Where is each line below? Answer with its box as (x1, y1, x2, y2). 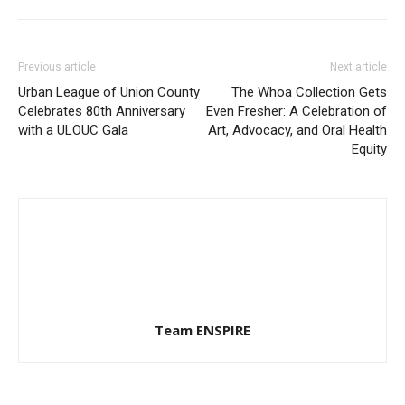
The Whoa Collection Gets (231, 83, 387, 100)
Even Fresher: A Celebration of (206, 102, 387, 119)
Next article (330, 60, 387, 73)
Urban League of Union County (18, 83, 200, 100)
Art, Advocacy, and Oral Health (208, 121, 387, 138)
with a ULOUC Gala (18, 121, 128, 138)
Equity (352, 140, 387, 157)
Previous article (18, 60, 96, 73)
